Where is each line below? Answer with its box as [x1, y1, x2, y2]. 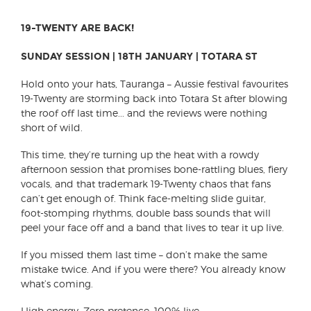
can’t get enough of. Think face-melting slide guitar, [21, 192, 266, 204]
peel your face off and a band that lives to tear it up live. [21, 221, 284, 233]
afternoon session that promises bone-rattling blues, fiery [21, 162, 287, 175]
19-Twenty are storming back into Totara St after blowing [21, 92, 287, 104]
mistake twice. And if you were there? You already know [21, 263, 285, 276]
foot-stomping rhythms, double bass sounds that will [21, 206, 271, 219]
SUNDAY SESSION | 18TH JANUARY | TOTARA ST [21, 50, 258, 62]
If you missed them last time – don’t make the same [21, 249, 267, 261]
